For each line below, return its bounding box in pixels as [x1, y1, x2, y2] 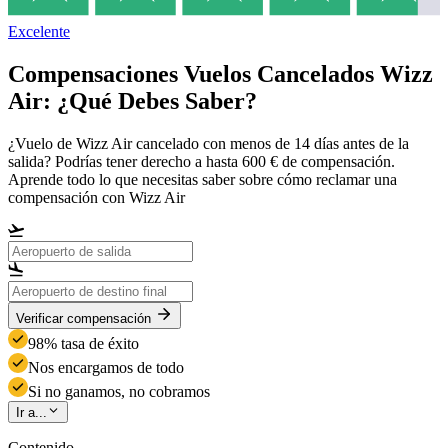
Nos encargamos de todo [28, 358, 184, 376]
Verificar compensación [16, 310, 151, 326]
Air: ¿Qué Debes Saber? [8, 88, 257, 115]
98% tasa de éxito [28, 334, 139, 352]
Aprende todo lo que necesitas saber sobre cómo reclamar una [8, 170, 397, 188]
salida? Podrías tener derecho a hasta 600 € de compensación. [8, 152, 395, 170]
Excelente [8, 23, 70, 41]
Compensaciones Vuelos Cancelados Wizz [8, 61, 433, 88]
